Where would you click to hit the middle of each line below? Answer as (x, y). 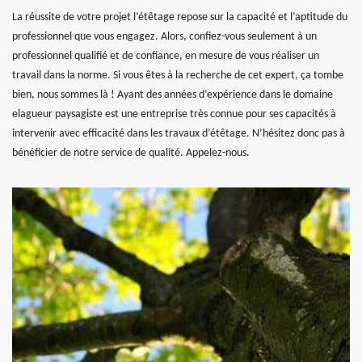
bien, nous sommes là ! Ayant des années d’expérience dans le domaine (173, 95)
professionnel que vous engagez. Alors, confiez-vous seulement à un (164, 36)
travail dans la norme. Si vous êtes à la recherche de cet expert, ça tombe (178, 75)
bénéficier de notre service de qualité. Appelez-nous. (131, 153)
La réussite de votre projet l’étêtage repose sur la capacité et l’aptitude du (180, 17)
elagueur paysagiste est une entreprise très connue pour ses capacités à (174, 114)
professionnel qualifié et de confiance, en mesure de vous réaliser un (166, 56)
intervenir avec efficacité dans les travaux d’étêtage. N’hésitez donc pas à (179, 133)
